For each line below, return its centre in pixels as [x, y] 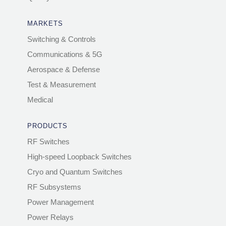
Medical [40, 99]
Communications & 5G [65, 54]
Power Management [60, 202]
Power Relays [50, 217]
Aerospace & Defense [63, 69]
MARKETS [45, 23]
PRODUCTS [47, 126]
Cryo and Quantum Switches [75, 172]
